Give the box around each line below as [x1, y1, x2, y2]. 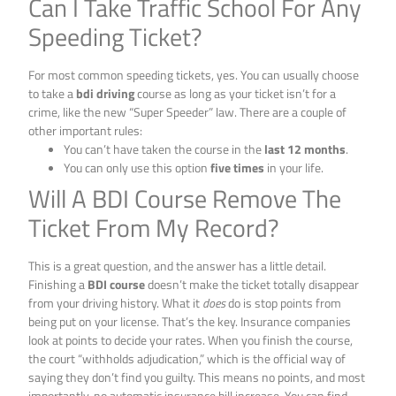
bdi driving [76, 83, 135, 103]
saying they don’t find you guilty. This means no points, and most [28, 367, 366, 386]
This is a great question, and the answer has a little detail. [28, 255, 327, 275]
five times [210, 157, 265, 177]
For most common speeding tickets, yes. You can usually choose [28, 65, 360, 84]
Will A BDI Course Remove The [28, 179, 342, 217]
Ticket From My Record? [28, 208, 280, 247]
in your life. [264, 157, 324, 177]
